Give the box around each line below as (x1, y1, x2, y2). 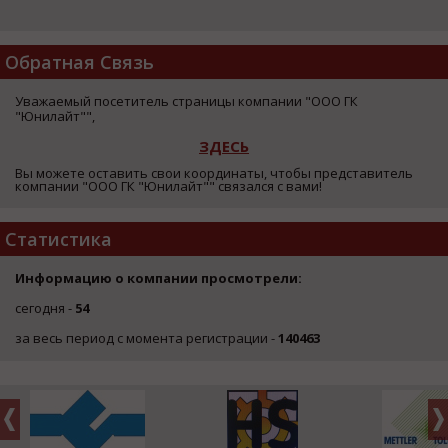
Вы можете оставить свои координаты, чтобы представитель (15, 163, 413, 182)
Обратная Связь (5, 49, 154, 74)
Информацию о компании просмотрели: (15, 268, 302, 287)
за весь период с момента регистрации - (15, 328, 278, 347)
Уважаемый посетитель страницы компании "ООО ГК (15, 91, 358, 110)
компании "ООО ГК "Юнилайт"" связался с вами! (15, 176, 322, 195)
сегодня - (15, 298, 75, 317)
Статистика (5, 226, 112, 251)
